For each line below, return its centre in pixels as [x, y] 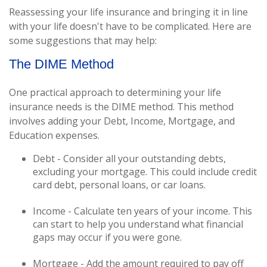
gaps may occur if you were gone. [107, 237]
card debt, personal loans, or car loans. [119, 185]
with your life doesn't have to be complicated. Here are [130, 26]
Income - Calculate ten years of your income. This [142, 211]
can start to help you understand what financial [138, 224]
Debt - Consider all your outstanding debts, [129, 159]
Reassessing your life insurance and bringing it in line [128, 12]
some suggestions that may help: [83, 41]
